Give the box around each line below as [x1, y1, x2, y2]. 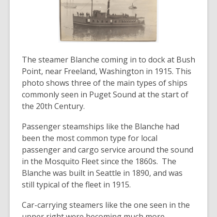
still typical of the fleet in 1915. [22, 179, 131, 190]
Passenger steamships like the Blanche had [22, 121, 179, 132]
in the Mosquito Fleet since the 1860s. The [22, 155, 176, 167]
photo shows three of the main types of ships [22, 77, 187, 88]
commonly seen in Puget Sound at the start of [22, 89, 188, 100]
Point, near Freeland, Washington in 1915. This [22, 65, 191, 77]
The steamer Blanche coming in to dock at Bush [22, 54, 195, 65]
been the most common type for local [22, 132, 157, 143]
